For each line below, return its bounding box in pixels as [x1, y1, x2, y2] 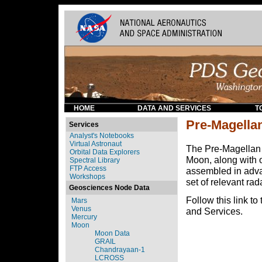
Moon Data [95, 229, 130, 237]
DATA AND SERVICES [137, 104, 211, 112]
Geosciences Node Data [69, 184, 150, 192]
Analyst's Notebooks [70, 132, 134, 140]
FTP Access [70, 164, 106, 173]
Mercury [71, 213, 97, 221]
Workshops [70, 173, 105, 181]
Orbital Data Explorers [70, 148, 140, 156]
